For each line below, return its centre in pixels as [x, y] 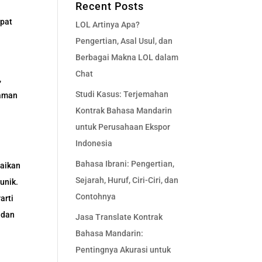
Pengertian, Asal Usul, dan [124, 41]
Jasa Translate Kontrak [119, 217]
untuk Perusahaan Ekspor [123, 127]
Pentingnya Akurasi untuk [123, 250]
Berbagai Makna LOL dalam [127, 57]
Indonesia [94, 143]
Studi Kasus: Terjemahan [122, 94]
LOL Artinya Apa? [107, 25]
